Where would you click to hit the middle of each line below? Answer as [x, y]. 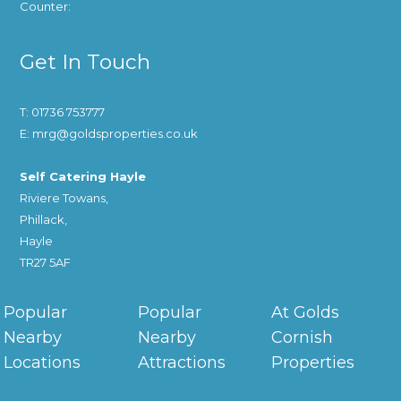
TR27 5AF [46, 263]
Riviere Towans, [64, 198]
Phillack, [44, 220]
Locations [43, 363]
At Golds [306, 313]
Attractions [181, 363]
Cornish [303, 338]
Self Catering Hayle [83, 177]
